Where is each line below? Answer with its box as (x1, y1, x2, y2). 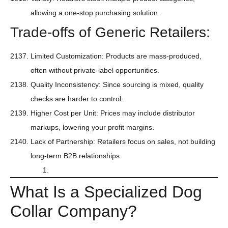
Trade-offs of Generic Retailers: (10, 24, 210, 41)
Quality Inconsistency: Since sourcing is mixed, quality (31, 80, 204, 89)
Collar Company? (10, 202, 137, 221)
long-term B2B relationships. (31, 152, 122, 160)
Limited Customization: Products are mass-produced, (31, 52, 202, 61)
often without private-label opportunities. (31, 66, 159, 75)
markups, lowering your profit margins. (31, 123, 154, 132)
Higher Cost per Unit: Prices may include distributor (31, 109, 195, 118)
